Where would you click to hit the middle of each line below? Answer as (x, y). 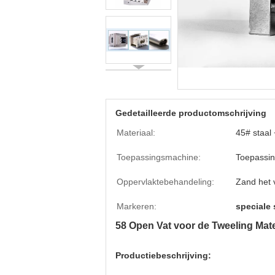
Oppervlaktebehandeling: (165, 182)
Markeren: (137, 206)
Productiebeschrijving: (163, 255)
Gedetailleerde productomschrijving (191, 113)
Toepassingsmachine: (159, 157)
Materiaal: (136, 133)
